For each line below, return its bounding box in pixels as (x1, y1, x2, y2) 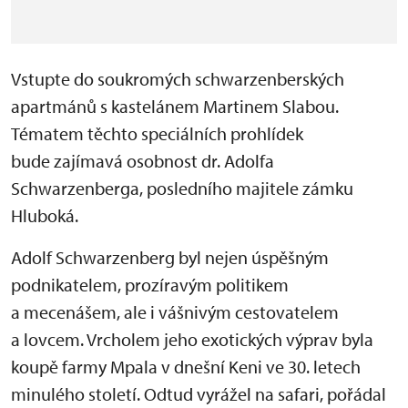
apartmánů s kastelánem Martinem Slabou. (11, 95, 339, 118)
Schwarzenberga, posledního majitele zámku (11, 177, 353, 200)
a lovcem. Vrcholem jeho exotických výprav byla (11, 328, 373, 352)
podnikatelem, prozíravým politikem (11, 273, 289, 297)
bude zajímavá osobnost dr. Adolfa (11, 149, 274, 173)
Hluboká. (11, 204, 82, 228)
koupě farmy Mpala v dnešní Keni (11, 355, 262, 379)
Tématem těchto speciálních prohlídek (11, 122, 303, 146)
